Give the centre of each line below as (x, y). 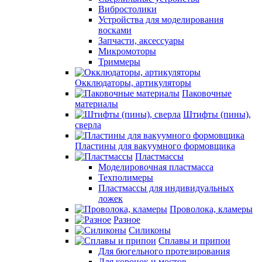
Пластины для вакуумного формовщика (155, 146)
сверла (88, 125)
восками (115, 30)
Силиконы (150, 230)
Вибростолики (127, 9)
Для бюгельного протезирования (164, 251)
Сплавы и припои (194, 241)
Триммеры (119, 62)
